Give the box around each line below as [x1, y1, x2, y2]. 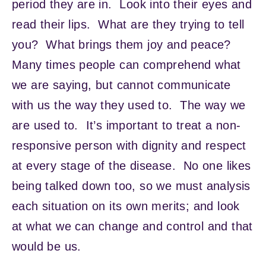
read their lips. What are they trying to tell [12, 17, 245, 31]
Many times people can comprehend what [12, 58, 241, 71]
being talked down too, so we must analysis [12, 179, 251, 192]
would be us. [12, 239, 81, 253]
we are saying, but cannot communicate [12, 78, 231, 91]
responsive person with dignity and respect [12, 138, 246, 152]
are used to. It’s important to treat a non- [12, 118, 241, 132]
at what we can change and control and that [12, 219, 253, 233]
